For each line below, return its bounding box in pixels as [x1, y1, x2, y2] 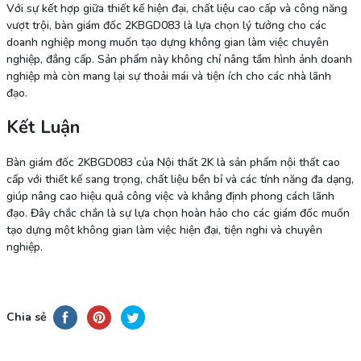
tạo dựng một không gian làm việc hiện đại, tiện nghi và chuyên [6, 222, 322, 239]
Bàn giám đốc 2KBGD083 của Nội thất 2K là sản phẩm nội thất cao [6, 155, 340, 171]
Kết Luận [6, 115, 80, 140]
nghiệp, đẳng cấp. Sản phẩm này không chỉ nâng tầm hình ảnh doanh [6, 52, 352, 68]
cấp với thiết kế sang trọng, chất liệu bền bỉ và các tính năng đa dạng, [6, 172, 354, 188]
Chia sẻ [6, 309, 47, 325]
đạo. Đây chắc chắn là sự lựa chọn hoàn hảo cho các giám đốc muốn [6, 205, 350, 222]
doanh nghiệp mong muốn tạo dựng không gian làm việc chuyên [6, 35, 329, 51]
